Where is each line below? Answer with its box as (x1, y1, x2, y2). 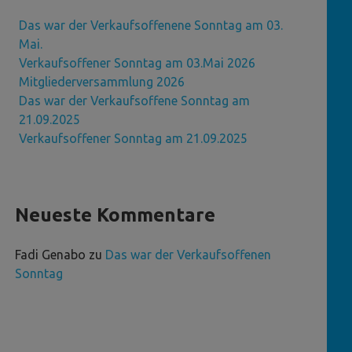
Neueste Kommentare (15, 204, 216, 226)
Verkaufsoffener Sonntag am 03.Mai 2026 (19, 56, 255, 71)
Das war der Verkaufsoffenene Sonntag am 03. (19, 18, 283, 33)
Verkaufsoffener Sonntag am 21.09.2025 (19, 131, 247, 146)
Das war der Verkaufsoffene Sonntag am (19, 93, 250, 108)
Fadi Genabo (15, 247, 86, 262)
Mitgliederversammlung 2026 (19, 75, 185, 90)
